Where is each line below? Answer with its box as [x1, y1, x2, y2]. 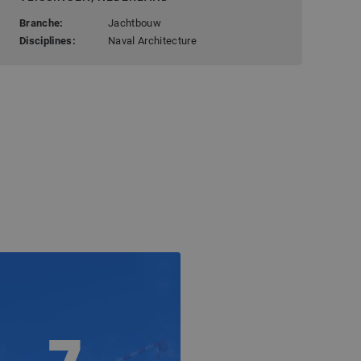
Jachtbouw [108, 16, 162, 29]
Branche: [19, 16, 64, 29]
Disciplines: [19, 34, 76, 47]
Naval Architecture [108, 34, 197, 47]
